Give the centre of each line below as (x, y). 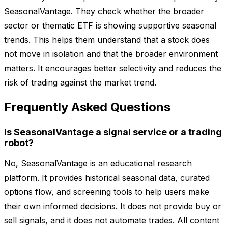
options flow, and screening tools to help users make (107, 192)
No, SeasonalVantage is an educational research (98, 164)
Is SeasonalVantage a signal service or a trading (113, 132)
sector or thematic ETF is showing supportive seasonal (110, 26)
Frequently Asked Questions (87, 107)
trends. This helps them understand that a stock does (107, 40)
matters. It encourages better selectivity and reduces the (113, 68)
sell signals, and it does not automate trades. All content (112, 221)
